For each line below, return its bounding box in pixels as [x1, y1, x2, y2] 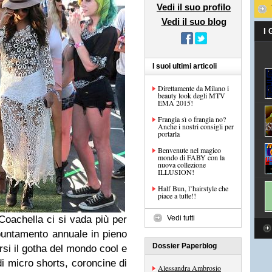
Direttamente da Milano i [158, 83, 229, 93]
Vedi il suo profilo [157, 2, 231, 12]
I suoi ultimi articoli [152, 62, 217, 70]
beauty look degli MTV [158, 90, 225, 100]
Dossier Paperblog [152, 242, 217, 250]
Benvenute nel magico [158, 145, 221, 155]
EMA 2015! [158, 98, 193, 107]
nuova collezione [158, 160, 206, 169]
